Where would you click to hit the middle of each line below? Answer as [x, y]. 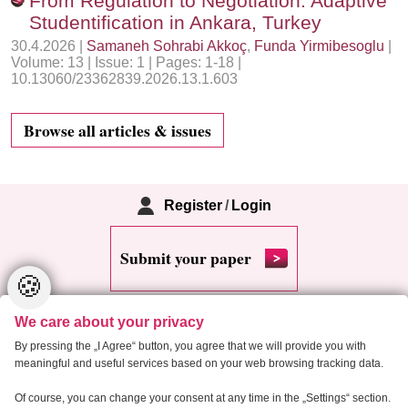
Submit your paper [186, 258]
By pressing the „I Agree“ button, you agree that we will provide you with [190, 346]
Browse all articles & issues [118, 130]
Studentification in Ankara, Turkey [175, 22]
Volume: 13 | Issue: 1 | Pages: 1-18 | [126, 62]
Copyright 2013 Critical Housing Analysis [204, 396]
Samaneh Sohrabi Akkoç [167, 46]
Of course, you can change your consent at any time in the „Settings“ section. [203, 398]
